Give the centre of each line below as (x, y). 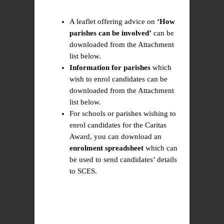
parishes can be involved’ (110, 33)
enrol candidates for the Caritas (118, 125)
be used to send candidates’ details (123, 159)
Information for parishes (110, 67)
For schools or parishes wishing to (123, 113)
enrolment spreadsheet (106, 148)
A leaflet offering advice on (113, 21)
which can (160, 148)
